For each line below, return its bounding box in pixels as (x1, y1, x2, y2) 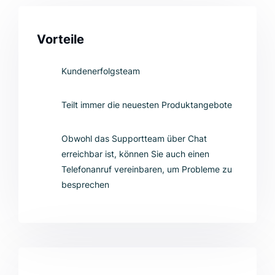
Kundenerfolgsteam (61, 65, 140, 76)
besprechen (61, 179, 109, 190)
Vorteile (37, 31, 84, 47)
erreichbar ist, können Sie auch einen (61, 148, 209, 159)
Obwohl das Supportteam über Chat (61, 133, 207, 144)
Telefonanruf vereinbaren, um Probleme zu (61, 163, 232, 174)
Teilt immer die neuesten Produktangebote (61, 99, 232, 110)
